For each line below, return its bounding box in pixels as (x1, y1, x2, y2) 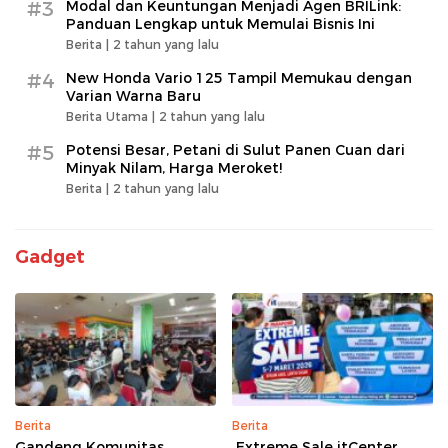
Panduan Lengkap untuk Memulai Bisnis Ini (66, 15, 375, 34)
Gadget (15, 246, 85, 269)
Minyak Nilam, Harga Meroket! (66, 159, 282, 178)
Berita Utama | (66, 109, 159, 125)
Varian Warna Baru (66, 87, 201, 106)
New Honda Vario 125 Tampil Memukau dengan (66, 69, 412, 88)
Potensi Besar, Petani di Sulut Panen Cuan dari (66, 141, 405, 160)
